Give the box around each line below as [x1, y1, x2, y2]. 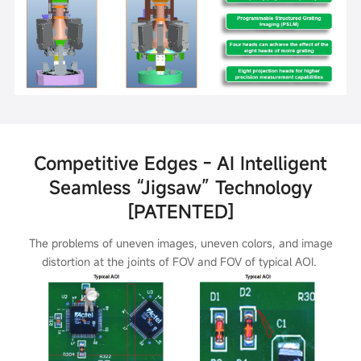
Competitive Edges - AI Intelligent [34, 151, 327, 176]
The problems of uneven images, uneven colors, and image [28, 235, 333, 251]
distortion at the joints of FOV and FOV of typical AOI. [41, 254, 320, 270]
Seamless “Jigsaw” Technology [48, 175, 313, 200]
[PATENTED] [127, 199, 234, 224]
